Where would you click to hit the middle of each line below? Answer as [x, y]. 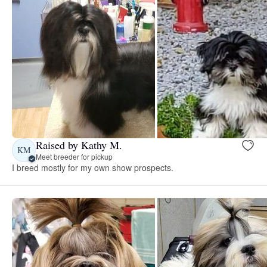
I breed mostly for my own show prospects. [93, 167]
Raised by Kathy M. [79, 145]
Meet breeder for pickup [74, 157]
